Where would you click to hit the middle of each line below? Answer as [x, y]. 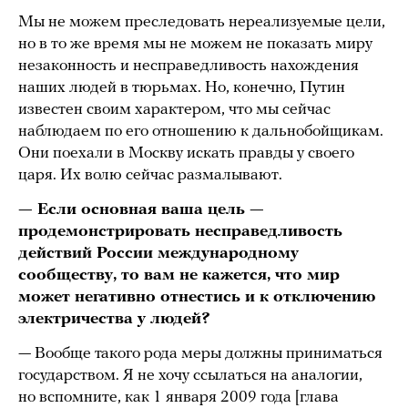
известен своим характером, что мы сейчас [174, 110]
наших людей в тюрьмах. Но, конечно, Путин [182, 88]
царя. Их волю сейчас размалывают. [150, 176]
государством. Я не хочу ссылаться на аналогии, [190, 376]
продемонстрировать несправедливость [180, 232]
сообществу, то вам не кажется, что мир [179, 276]
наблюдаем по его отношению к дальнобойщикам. [201, 132]
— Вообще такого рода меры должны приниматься [200, 354]
